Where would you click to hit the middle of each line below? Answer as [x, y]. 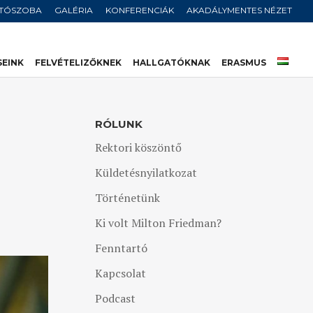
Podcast [115, 298]
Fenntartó [121, 248]
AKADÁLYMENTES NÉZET [239, 10]
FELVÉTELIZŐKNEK [78, 63]
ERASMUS [244, 63]
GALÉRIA [74, 10]
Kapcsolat [120, 273]
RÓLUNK [118, 124]
